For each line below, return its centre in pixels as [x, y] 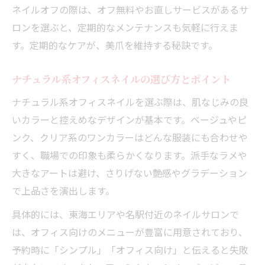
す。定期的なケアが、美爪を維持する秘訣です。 [115, 45]
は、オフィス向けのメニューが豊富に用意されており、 [130, 232]
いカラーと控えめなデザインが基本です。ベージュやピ [129, 119]
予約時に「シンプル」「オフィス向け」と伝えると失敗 [130, 249]
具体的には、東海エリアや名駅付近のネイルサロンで [125, 214]
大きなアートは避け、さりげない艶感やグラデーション [130, 172]
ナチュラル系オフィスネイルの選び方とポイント [121, 79]
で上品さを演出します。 [63, 190]
